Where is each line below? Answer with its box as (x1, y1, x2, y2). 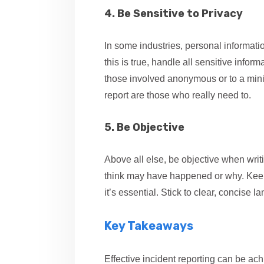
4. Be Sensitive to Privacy (104, 7, 243, 20)
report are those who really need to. (104, 90, 251, 100)
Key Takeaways (104, 219, 193, 233)
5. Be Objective (104, 121, 184, 134)
